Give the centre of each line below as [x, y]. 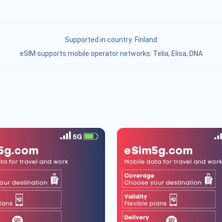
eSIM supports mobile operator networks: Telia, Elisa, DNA [111, 54]
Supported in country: [100, 40]
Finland [146, 40]
